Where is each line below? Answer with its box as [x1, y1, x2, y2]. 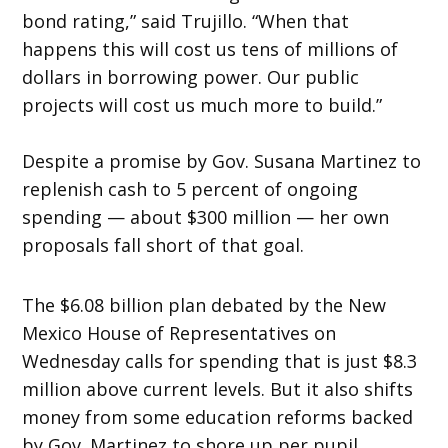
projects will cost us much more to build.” [22, 92, 383, 117]
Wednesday [22, 348, 121, 373]
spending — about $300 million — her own [22, 204, 390, 229]
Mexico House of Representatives [22, 320, 315, 345]
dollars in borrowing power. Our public [22, 64, 360, 89]
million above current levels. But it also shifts [22, 376, 414, 401]
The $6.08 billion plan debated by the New [22, 292, 387, 317]
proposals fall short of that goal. [22, 232, 305, 257]
